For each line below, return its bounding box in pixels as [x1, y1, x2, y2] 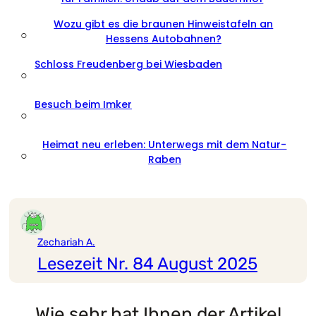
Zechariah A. [37, 236, 95, 248]
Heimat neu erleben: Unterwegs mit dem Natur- [42, 138, 287, 152]
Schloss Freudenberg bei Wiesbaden [35, 57, 222, 71]
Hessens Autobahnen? [105, 32, 221, 46]
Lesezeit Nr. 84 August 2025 [37, 254, 257, 274]
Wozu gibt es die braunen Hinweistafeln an [54, 17, 274, 31]
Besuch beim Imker [35, 97, 132, 111]
